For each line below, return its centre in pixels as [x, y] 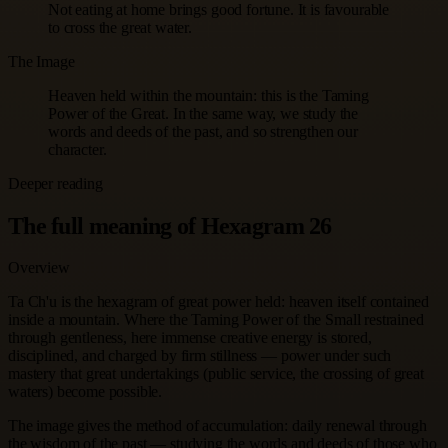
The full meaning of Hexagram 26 [170, 225]
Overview [39, 268]
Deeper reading [55, 183]
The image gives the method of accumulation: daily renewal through [217, 426]
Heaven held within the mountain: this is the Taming [208, 95]
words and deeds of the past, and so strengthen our [203, 131]
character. [77, 149]
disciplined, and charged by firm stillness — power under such [200, 356]
